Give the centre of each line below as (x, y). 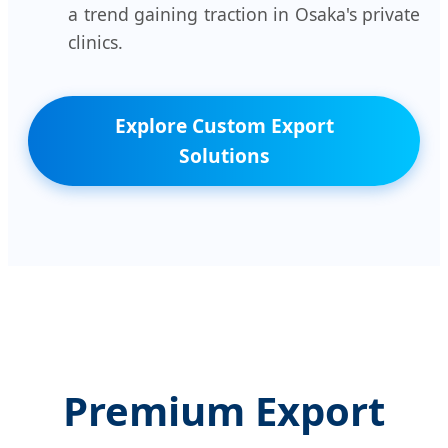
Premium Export (224, 411)
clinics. (95, 41)
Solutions (224, 155)
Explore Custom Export (224, 125)
